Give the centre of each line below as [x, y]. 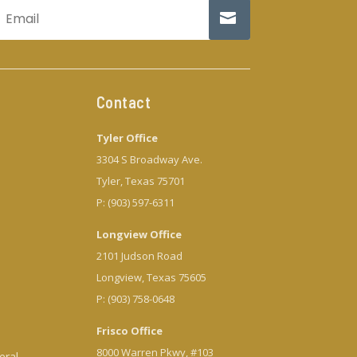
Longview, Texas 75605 [151, 278]
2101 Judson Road [139, 256]
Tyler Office [127, 138]
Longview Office [139, 235]
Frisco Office [129, 331]
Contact [124, 102]
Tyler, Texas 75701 [140, 181]
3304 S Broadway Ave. [149, 160]
